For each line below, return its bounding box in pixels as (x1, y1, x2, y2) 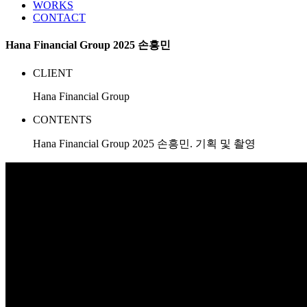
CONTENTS (33, 114, 92, 126)
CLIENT (33, 67, 73, 79)
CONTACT (33, 11, 86, 23)
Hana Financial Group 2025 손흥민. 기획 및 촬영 (33, 138, 256, 150)
